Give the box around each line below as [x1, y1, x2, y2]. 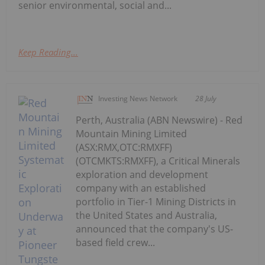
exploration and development [76, 168, 209, 182]
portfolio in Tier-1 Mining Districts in [76, 195, 237, 209]
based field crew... [76, 236, 156, 250]
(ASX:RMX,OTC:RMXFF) [76, 141, 173, 154]
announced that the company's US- [76, 222, 234, 236]
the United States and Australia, [76, 209, 218, 222]
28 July [195, 93, 217, 104]
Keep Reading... [18, 46, 78, 59]
